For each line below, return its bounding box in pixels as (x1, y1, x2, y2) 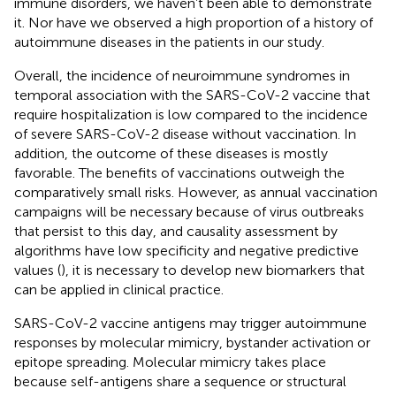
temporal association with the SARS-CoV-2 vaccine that (14, 86, 370, 103)
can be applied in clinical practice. (14, 280, 224, 298)
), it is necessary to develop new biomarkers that (61, 261, 365, 278)
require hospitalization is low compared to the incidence (14, 105, 368, 123)
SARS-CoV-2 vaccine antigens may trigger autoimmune (14, 314, 367, 331)
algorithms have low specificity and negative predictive (14, 241, 359, 259)
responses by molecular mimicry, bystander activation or (14, 333, 370, 351)
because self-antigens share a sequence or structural (14, 372, 346, 390)
